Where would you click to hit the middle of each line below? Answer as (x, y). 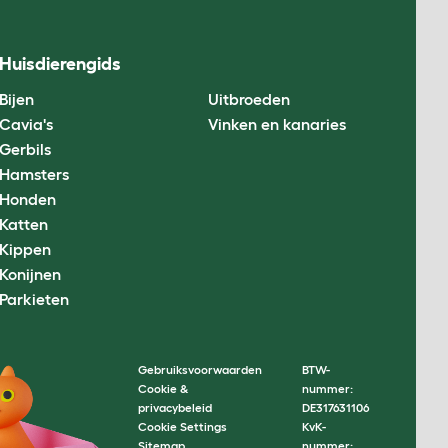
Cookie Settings (182, 427)
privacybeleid (175, 408)
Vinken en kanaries (276, 123)
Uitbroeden (248, 98)
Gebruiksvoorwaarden (200, 370)
